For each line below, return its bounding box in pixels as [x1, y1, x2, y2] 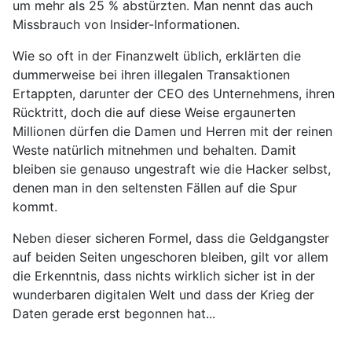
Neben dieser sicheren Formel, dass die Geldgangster [13, 230, 329, 247]
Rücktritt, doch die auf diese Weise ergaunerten [13, 104, 295, 121]
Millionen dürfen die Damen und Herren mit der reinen [13, 123, 332, 140]
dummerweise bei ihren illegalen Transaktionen [13, 67, 290, 83]
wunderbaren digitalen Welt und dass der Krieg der [13, 287, 314, 303]
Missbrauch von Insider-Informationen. [13, 16, 240, 33]
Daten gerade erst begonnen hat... [13, 306, 215, 322]
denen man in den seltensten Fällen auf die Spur [13, 180, 297, 196]
